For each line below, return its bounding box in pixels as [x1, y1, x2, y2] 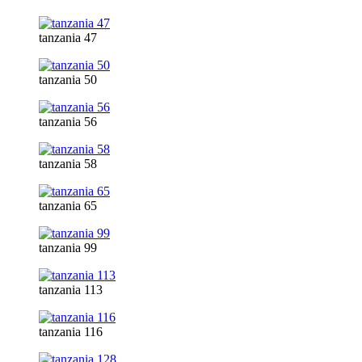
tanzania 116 [39, 324, 103, 339]
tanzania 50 [39, 72, 97, 86]
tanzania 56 [39, 114, 97, 128]
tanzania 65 [39, 198, 97, 213]
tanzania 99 [39, 240, 97, 255]
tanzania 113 [39, 282, 103, 297]
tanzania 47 [39, 30, 97, 44]
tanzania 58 [39, 156, 97, 170]
